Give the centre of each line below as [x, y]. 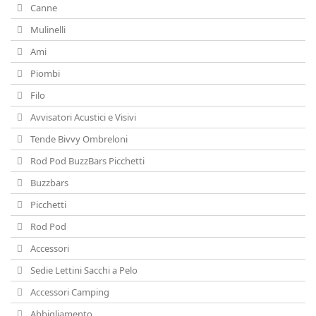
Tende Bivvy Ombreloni [78, 139]
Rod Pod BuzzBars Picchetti [86, 161]
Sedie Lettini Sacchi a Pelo [83, 270]
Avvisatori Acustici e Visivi [82, 117]
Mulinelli [47, 30]
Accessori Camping [69, 292]
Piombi [44, 73]
